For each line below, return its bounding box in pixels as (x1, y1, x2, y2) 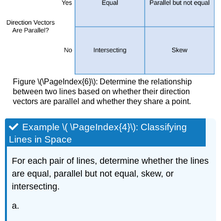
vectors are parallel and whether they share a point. (12, 97, 191, 106)
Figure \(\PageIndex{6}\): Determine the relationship (12, 77, 192, 86)
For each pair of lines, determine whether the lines (12, 155, 209, 166)
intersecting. (12, 181, 60, 191)
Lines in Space (9, 134, 73, 145)
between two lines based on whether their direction (12, 87, 190, 96)
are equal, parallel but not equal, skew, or (12, 168, 174, 179)
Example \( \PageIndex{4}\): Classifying (22, 122, 187, 133)
